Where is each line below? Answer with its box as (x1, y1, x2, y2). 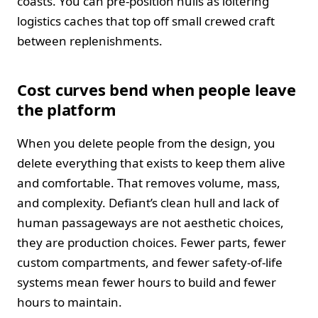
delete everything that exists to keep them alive (17, 154, 285, 171)
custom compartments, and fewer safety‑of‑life (17, 253, 283, 270)
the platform (17, 98, 116, 120)
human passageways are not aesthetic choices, (17, 214, 284, 231)
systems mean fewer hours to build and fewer (17, 273, 276, 290)
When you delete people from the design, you (17, 134, 275, 151)
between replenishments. (17, 32, 163, 49)
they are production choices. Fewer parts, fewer (17, 234, 286, 251)
